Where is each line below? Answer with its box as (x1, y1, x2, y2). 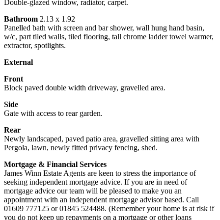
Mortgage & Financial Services (4, 160, 107, 169)
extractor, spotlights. (4, 41, 66, 50)
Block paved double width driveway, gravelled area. (4, 83, 165, 92)
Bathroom (4, 15, 38, 24)
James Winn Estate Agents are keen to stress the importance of (4, 169, 196, 178)
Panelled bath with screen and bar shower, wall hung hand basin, (4, 24, 204, 32)
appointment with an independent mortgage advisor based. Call (4, 195, 199, 204)
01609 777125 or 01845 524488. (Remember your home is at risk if (4, 204, 214, 213)
